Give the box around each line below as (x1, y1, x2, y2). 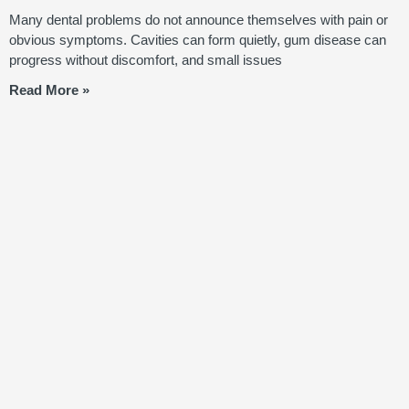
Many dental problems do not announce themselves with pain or (9, 12, 388, 28)
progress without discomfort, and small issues (9, 52, 282, 68)
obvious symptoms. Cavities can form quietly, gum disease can (9, 32, 386, 48)
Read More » (9, 82, 89, 99)
